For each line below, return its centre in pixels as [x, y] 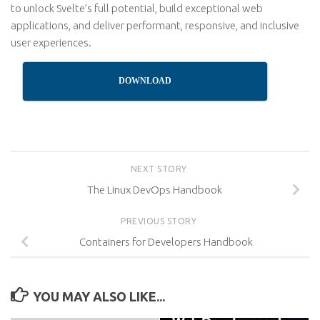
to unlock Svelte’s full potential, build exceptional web [137, 8]
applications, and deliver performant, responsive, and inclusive [155, 25]
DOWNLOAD [145, 81]
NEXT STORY [160, 169]
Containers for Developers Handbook [166, 242]
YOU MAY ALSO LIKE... [99, 296]
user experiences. [51, 42]
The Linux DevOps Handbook [154, 190]
